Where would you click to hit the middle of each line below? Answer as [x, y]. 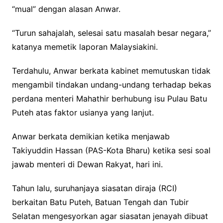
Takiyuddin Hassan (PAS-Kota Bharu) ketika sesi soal [111, 150]
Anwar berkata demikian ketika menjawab [91, 136]
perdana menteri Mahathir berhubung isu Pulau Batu [109, 98]
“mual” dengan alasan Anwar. [66, 9]
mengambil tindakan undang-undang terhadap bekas [111, 84]
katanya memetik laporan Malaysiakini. [85, 47]
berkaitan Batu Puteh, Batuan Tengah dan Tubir [100, 202]
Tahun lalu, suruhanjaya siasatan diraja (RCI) [94, 188]
